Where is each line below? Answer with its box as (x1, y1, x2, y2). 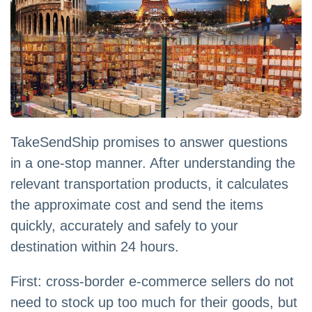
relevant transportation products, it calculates (10, 176, 288, 192)
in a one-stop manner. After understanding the (10, 155, 295, 171)
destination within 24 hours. (10, 239, 179, 255)
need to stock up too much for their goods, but (10, 295, 297, 311)
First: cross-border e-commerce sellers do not (10, 274, 294, 290)
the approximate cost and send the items (10, 197, 263, 213)
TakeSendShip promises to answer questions (10, 134, 288, 150)
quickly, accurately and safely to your (10, 218, 238, 234)
